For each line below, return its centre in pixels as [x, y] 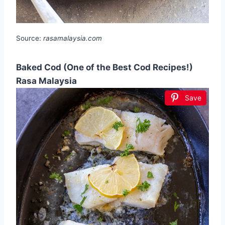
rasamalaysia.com [73, 38]
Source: [30, 38]
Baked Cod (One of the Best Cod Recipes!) [104, 68]
